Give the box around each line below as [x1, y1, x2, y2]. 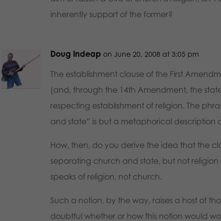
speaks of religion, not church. [50, 171, 162, 182]
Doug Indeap [50, 48, 101, 59]
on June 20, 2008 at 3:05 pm [103, 49, 199, 58]
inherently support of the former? [50, 9, 173, 19]
